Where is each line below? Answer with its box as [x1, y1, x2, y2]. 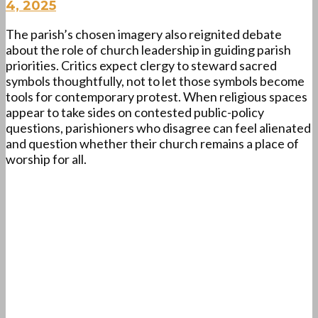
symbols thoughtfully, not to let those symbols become [6, 73, 305, 89]
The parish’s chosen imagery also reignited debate [6, 26, 282, 43]
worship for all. [6, 151, 87, 168]
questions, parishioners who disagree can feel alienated [6, 120, 311, 136]
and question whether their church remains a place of [6, 136, 299, 152]
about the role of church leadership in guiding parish [6, 42, 291, 58]
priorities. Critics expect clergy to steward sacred [6, 57, 277, 74]
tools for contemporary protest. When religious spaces [6, 89, 307, 105]
